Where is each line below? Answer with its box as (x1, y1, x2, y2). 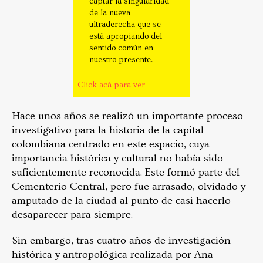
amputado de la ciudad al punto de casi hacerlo (12, 194, 231, 207)
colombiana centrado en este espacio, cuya (12, 137, 210, 150)
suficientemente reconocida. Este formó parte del (12, 166, 240, 178)
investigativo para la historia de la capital (12, 123, 204, 136)
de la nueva (89, 8, 130, 18)
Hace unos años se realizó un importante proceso (12, 109, 243, 122)
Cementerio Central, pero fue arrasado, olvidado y (12, 180, 245, 193)
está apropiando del (89, 31, 162, 41)
